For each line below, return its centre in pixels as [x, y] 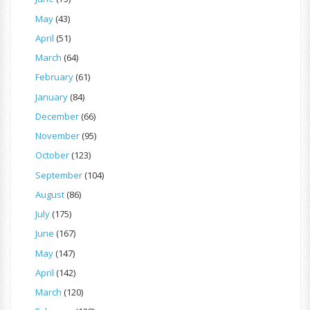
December [57, 116]
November [57, 136]
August [50, 194]
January [52, 97]
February [54, 77]
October [52, 155]
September [59, 175]
